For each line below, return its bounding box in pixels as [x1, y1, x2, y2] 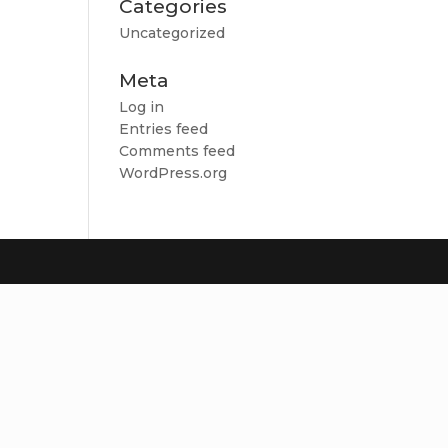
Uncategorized [119, 24, 226, 42]
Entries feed [119, 120, 209, 138]
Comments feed [119, 142, 236, 160]
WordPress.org [119, 164, 228, 182]
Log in [119, 98, 165, 116]
